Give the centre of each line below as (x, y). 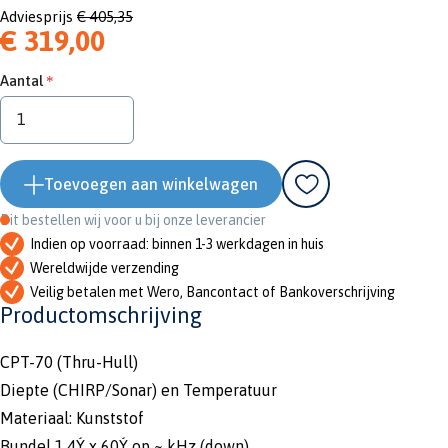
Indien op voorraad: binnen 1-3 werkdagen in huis (177, 243)
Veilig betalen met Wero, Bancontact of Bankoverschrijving (212, 291)
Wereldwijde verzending (104, 267)
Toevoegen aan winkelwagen (151, 183)
